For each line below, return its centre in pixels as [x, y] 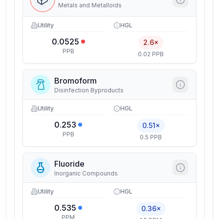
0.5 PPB [151, 137]
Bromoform [76, 81]
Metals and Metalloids [90, 5]
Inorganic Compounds [86, 173]
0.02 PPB [151, 54]
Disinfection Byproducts [89, 90]
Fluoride [69, 164]
